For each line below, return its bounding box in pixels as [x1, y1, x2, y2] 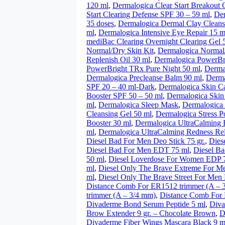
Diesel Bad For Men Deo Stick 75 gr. [86, 137, 205, 145]
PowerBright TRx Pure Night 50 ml [86, 64, 200, 73]
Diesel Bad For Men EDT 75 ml [86, 146, 189, 154]
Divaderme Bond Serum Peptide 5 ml [86, 200, 205, 208]
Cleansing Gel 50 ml [86, 109, 152, 118]
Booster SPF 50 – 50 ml [86, 91, 163, 100]
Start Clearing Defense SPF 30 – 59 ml [86, 10, 210, 19]
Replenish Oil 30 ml [86, 55, 150, 64]
